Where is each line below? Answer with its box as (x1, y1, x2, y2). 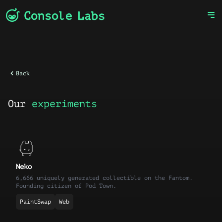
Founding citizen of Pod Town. (16, 182, 116, 190)
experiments (32, 98, 97, 110)
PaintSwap (20, 198, 51, 206)
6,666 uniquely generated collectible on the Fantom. (16, 174, 193, 182)
